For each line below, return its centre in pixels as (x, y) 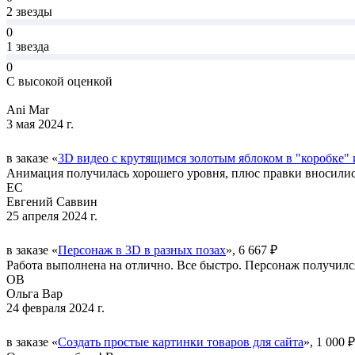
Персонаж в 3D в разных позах (142, 250)
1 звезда (28, 46)
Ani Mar (28, 109)
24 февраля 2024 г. (55, 307)
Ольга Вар (34, 293)
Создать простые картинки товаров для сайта (181, 342)
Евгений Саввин (52, 201)
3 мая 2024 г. (40, 124)
